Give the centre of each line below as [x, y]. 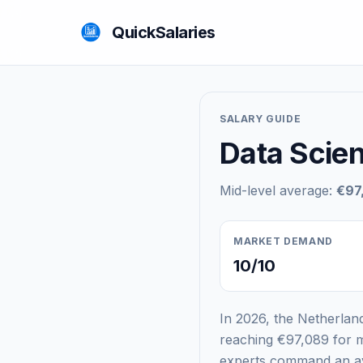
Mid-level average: [278, 190]
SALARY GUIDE [261, 119]
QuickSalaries [164, 32]
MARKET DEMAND [283, 241]
